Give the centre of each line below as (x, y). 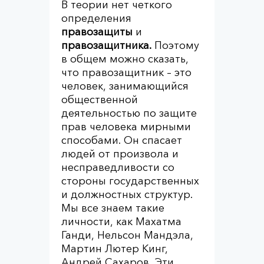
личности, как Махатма (121, 222)
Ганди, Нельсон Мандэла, (127, 235)
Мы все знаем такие (113, 208)
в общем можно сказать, (125, 59)
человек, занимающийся (125, 86)
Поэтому (177, 45)
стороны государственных (130, 181)
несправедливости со (118, 167)
